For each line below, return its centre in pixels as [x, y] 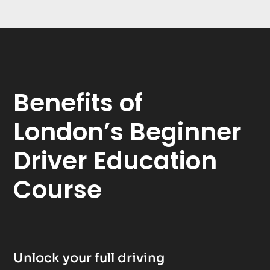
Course [58, 190]
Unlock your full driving [89, 257]
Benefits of [78, 103]
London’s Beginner [128, 132]
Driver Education [115, 161]
